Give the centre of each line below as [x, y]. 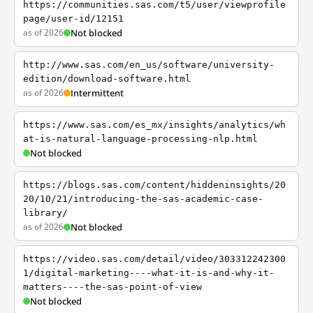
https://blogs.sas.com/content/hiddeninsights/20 [154, 185]
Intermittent [97, 93]
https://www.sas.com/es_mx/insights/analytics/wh [154, 125]
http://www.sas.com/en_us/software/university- [149, 65]
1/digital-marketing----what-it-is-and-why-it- [149, 273]
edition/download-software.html [107, 79]
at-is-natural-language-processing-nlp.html [140, 139]
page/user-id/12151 [73, 19]
